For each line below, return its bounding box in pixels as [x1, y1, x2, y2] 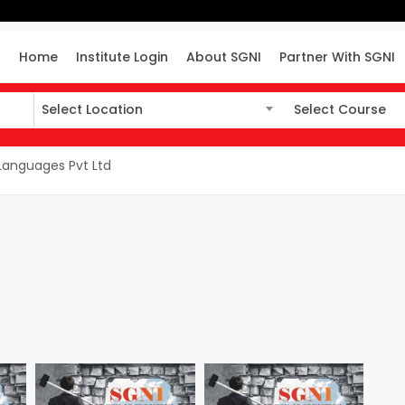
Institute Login [76, 48, 169, 66]
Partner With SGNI [279, 48, 396, 66]
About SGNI [186, 48, 262, 66]
